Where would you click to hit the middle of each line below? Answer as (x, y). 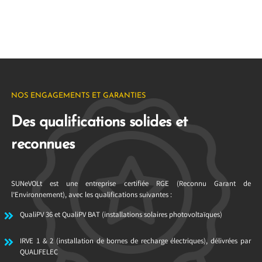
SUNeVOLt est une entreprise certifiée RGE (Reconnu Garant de (131, 184)
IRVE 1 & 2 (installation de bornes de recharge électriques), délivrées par (135, 242)
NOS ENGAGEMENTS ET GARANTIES (79, 96)
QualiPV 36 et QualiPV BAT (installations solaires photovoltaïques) (121, 215)
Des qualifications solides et (99, 123)
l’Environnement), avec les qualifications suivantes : (92, 195)
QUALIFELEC (39, 253)
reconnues (43, 145)
